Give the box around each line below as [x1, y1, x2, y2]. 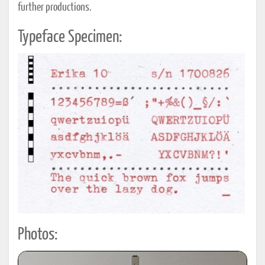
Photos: [18, 226, 57, 243]
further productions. [18, 2, 92, 13]
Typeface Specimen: [18, 28, 122, 46]
